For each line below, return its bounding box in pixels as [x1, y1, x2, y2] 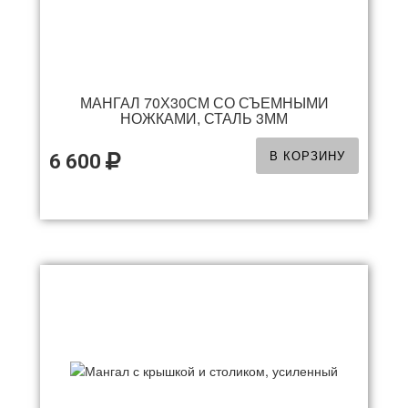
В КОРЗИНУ [270, 147, 345, 164]
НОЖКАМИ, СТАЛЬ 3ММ [120, 107, 288, 128]
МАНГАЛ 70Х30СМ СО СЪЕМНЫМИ [79, 92, 329, 113]
